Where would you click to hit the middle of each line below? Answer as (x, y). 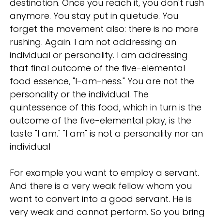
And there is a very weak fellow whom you (101, 186)
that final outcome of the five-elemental (97, 68)
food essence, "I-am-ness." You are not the (102, 81)
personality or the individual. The (79, 94)
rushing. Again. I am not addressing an (93, 42)
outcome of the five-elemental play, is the (101, 121)
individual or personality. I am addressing (99, 55)
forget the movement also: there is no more (104, 29)
